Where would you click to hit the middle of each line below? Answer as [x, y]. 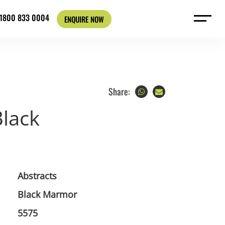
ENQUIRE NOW [84, 19]
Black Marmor [47, 194]
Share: [119, 91]
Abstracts [37, 176]
